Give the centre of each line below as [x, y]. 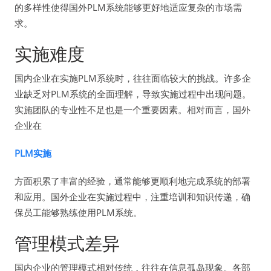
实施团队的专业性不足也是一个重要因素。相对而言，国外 [132, 109]
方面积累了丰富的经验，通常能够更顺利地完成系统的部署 [132, 181]
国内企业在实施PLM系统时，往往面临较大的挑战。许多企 [133, 78]
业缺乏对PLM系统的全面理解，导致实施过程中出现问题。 [133, 93]
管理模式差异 [67, 243]
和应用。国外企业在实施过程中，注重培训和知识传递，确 [132, 196]
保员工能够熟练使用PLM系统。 [78, 212]
